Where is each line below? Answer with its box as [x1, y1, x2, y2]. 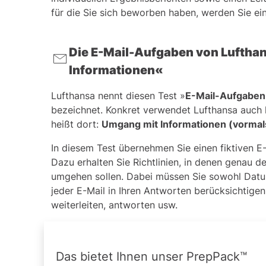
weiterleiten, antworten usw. [51, 199, 178, 211]
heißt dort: [51, 118, 102, 131]
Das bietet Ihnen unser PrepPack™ [56, 249, 247, 264]
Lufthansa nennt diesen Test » [51, 90, 185, 102]
